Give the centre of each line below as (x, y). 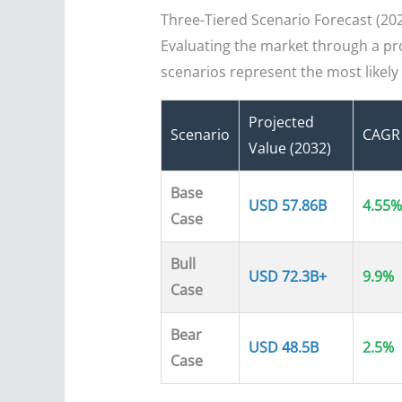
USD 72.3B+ (287, 277)
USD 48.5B (283, 348)
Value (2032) (289, 149)
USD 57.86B (287, 206)
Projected (281, 122)
